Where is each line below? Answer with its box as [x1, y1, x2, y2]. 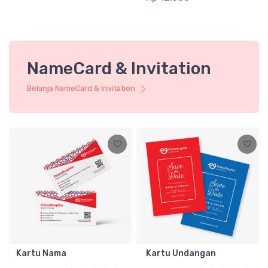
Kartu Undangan [146, 248, 216, 259]
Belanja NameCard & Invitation [27, 84, 137, 93]
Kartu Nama [16, 248, 66, 259]
